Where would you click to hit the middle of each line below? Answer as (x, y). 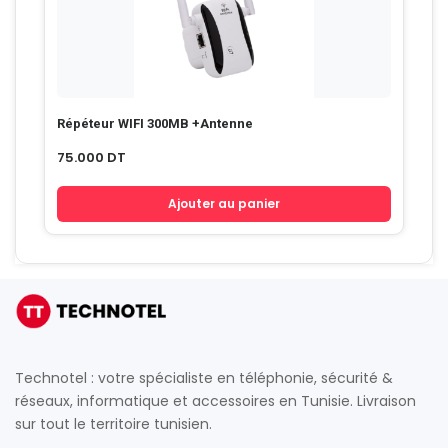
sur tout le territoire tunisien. (113, 424)
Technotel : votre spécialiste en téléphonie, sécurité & (204, 378)
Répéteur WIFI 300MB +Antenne (155, 123)
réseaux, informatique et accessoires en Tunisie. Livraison (215, 401)
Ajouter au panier (224, 203)
